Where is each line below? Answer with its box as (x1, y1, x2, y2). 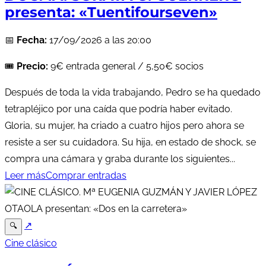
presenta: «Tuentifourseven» (5, 3, 217, 21)
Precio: (17, 61, 48, 72)
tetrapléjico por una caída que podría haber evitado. (5, 103, 232, 115)
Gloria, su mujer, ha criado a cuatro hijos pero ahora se (5, 120, 244, 132)
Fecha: (17, 34, 47, 46)
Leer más (5, 170, 46, 182)
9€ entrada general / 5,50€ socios (48, 61, 204, 72)
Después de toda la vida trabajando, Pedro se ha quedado (5, 87, 261, 99)
